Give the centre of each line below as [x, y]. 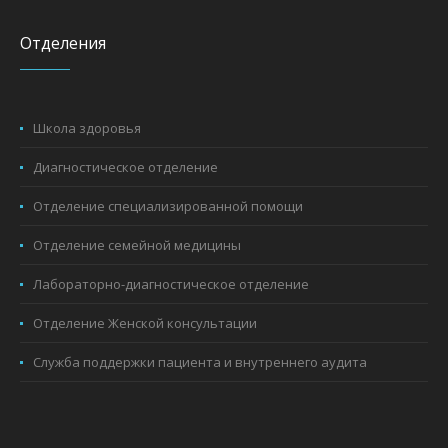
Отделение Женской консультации [145, 322]
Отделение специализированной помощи [168, 205]
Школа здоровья [87, 127]
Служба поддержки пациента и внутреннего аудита [200, 361]
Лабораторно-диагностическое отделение [171, 283]
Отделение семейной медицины [137, 244]
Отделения [63, 42]
